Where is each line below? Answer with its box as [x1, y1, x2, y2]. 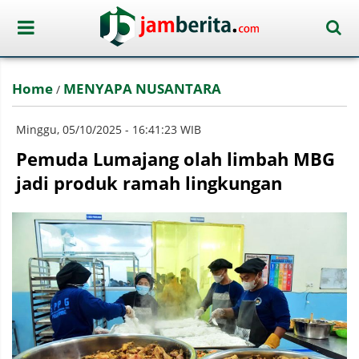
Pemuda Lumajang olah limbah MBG [16, 147, 335, 171]
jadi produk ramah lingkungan [16, 171, 282, 195]
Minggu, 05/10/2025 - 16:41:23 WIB [16, 122, 201, 137]
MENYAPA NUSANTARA [63, 79, 221, 98]
